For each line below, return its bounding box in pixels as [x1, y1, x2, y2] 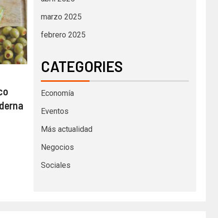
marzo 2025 [40, 12, 82, 21]
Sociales [40, 160, 71, 170]
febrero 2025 [40, 30, 86, 39]
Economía [40, 88, 74, 98]
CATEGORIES [40, 57, 123, 75]
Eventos [40, 106, 69, 116]
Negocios [40, 142, 74, 152]
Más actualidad [40, 124, 92, 134]
